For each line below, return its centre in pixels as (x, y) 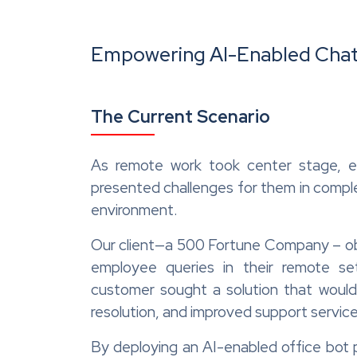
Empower (135, 54)
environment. (134, 210)
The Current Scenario (180, 116)
